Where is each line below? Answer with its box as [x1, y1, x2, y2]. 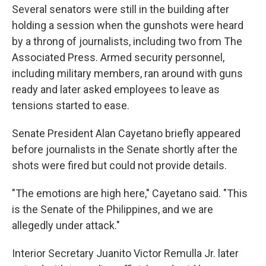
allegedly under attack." [12, 219, 120, 232]
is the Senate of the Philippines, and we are [12, 203, 213, 216]
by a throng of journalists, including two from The [12, 35, 242, 47]
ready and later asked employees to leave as [12, 83, 220, 96]
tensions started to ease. [12, 99, 129, 112]
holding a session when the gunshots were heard [12, 19, 243, 31]
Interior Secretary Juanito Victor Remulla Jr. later [12, 247, 239, 259]
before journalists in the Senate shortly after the [12, 143, 237, 156]
